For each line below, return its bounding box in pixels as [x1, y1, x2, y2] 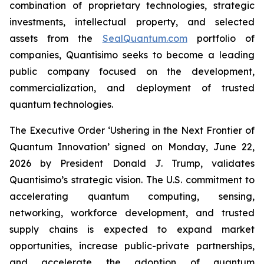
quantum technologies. [9, 98, 113, 110]
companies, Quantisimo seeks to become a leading [9, 49, 255, 61]
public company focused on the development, [9, 65, 255, 77]
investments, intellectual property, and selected [9, 16, 255, 28]
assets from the [9, 32, 103, 44]
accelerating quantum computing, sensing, [9, 190, 255, 202]
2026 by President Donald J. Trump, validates [9, 157, 255, 169]
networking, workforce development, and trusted [9, 207, 255, 219]
